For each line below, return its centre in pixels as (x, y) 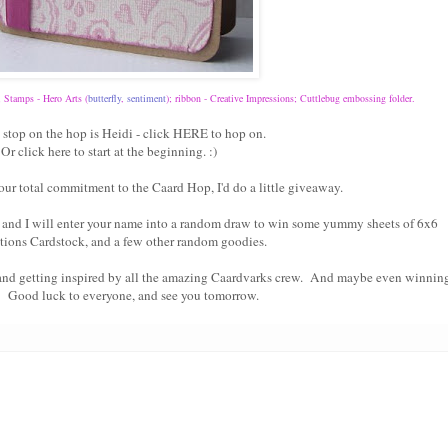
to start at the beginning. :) (144, 151)
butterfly (104, 98)
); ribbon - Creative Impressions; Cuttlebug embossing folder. (290, 98)
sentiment (146, 98)
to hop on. (237, 133)
